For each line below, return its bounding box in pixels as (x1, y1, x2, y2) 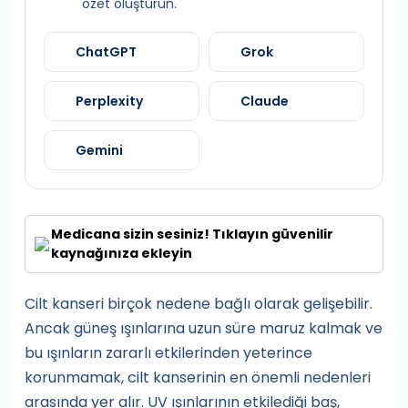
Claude (240, 92, 289, 110)
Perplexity (76, 92, 143, 110)
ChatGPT (76, 43, 137, 61)
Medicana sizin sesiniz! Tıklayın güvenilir (51, 225, 334, 243)
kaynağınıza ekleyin (51, 244, 193, 262)
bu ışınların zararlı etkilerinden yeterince (25, 342, 312, 363)
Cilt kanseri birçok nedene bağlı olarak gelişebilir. (25, 293, 372, 314)
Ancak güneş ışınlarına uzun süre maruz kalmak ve (25, 318, 382, 339)
